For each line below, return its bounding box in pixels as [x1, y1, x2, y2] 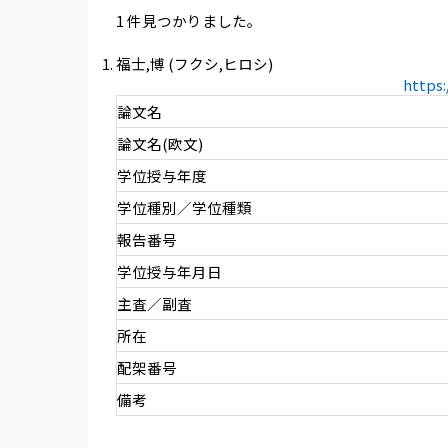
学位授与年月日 [116, 261, 222, 283]
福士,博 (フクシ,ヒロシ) [115, 53, 273, 75]
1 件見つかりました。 [115, 10, 262, 32]
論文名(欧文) [116, 133, 203, 155]
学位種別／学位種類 [116, 197, 252, 219]
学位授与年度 [116, 165, 207, 187]
